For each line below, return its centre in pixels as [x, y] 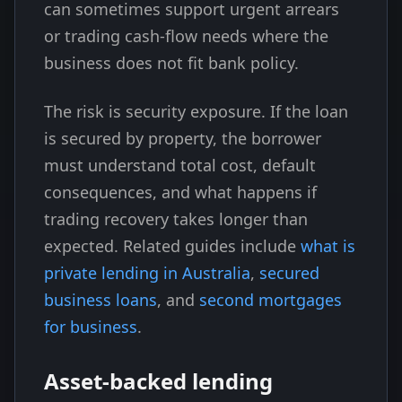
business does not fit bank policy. [171, 63]
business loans [100, 300]
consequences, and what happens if [180, 192]
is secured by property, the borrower [183, 138]
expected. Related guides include [172, 246]
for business [91, 327]
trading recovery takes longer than [176, 219]
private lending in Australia [147, 273]
